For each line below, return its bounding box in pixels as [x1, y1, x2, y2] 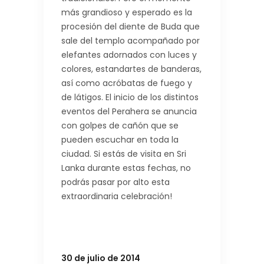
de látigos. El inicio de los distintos [61, 91, 199, 104]
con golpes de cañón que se [61, 120, 179, 132]
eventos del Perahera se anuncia [61, 105, 197, 118]
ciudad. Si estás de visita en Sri [61, 148, 186, 160]
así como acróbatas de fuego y [61, 77, 192, 90]
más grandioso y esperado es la [61, 6, 192, 19]
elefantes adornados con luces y [61, 49, 197, 61]
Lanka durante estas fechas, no [61, 162, 191, 174]
